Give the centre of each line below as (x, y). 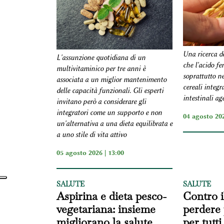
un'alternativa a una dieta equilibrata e (114, 123)
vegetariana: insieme (106, 209)
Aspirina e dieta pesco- (111, 196)
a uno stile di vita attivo (91, 134)
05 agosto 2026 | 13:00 (90, 152)
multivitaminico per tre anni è (101, 68)
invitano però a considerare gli (101, 101)
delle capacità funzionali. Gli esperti (110, 90)
